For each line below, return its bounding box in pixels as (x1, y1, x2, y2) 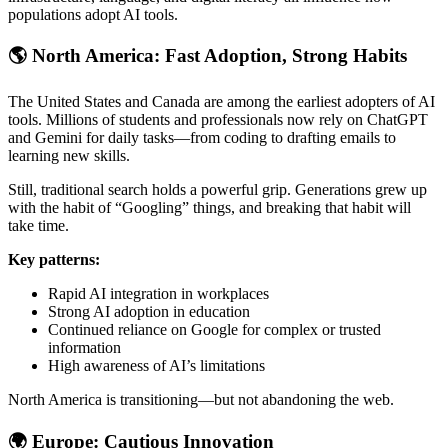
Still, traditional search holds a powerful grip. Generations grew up (8, 181, 427, 199)
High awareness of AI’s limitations (48, 357, 265, 375)
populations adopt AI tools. (8, 5, 178, 23)
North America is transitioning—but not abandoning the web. (8, 391, 394, 409)
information (48, 339, 121, 357)
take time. (8, 217, 69, 235)
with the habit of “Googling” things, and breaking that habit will (8, 199, 411, 217)
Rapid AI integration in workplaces (48, 285, 269, 303)
